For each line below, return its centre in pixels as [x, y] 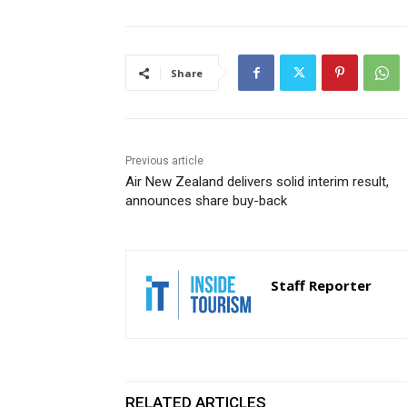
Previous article [164, 161]
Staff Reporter [321, 286]
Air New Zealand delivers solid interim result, [257, 182]
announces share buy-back [206, 201]
